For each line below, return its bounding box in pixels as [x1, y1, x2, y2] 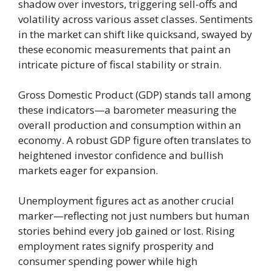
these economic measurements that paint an [18, 42, 230, 57]
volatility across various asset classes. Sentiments [18, 12, 253, 27]
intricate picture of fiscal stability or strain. [18, 57, 221, 72]
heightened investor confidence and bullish [18, 148, 223, 163]
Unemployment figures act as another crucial [18, 194, 234, 208]
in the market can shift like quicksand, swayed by [18, 27, 252, 42]
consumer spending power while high [18, 254, 197, 269]
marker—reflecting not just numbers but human [18, 209, 249, 223]
